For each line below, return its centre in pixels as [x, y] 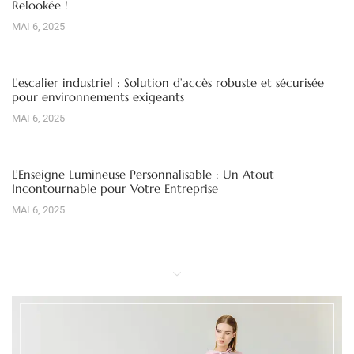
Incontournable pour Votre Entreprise [115, 188]
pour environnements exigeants [98, 96]
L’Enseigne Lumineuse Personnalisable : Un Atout [143, 174]
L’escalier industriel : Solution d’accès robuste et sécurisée [168, 82]
